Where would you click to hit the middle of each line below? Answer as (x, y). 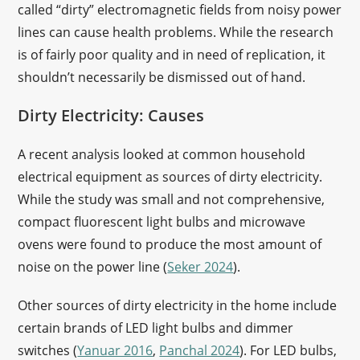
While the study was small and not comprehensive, (172, 199)
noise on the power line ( (93, 267)
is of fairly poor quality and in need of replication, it (172, 55)
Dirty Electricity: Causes (111, 115)
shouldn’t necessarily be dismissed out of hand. (164, 77)
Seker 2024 (200, 267)
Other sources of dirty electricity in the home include (178, 305)
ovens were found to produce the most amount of (170, 244)
